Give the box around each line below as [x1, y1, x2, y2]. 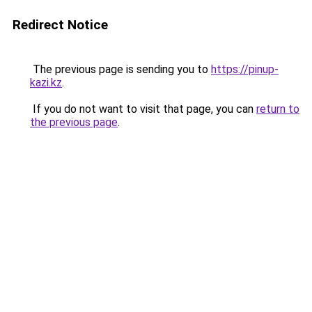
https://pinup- [211, 63, 279, 76]
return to [256, 102, 299, 116]
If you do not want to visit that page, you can [30, 102, 256, 116]
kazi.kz [30, 76, 62, 89]
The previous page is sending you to [30, 63, 211, 76]
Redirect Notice [13, 17, 108, 33]
